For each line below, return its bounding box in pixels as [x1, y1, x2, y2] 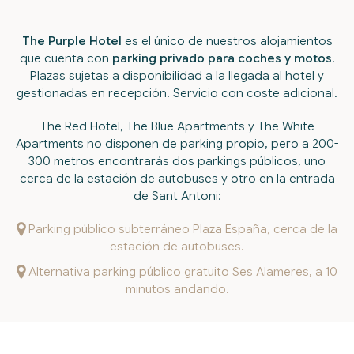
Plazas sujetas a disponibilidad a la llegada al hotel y [30, 68, 324, 83]
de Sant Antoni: [133, 188, 221, 203]
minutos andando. [125, 281, 229, 296]
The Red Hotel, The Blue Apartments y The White [40, 119, 314, 134]
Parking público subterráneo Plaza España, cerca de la [25, 221, 337, 236]
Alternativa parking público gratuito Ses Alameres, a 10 [25, 264, 337, 279]
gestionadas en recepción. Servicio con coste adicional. [17, 85, 337, 100]
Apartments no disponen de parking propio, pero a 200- [16, 136, 338, 151]
